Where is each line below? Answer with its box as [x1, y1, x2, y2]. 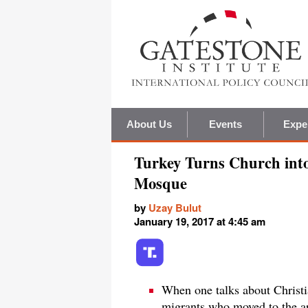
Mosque [134, 172, 187, 195]
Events [208, 118, 243, 131]
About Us [126, 118, 173, 131]
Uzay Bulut [148, 200, 201, 216]
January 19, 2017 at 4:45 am [134, 214, 265, 230]
